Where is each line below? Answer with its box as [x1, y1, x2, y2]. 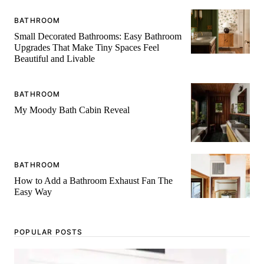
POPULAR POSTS [14, 227, 83, 236]
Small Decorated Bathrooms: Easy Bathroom [14, 31, 181, 41]
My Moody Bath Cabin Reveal [14, 104, 130, 115]
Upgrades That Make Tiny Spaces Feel [14, 42, 159, 52]
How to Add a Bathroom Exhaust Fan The [14, 175, 173, 186]
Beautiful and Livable [14, 53, 95, 64]
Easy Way [14, 186, 52, 197]
